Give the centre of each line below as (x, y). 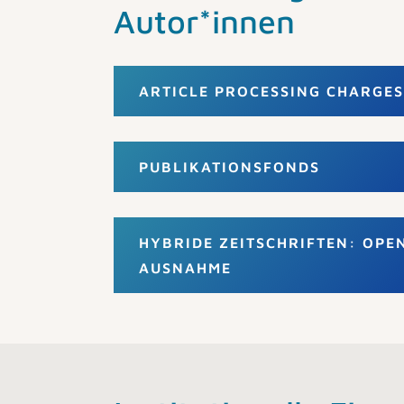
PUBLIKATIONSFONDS (230, 167)
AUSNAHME (185, 268)
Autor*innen (204, 21)
